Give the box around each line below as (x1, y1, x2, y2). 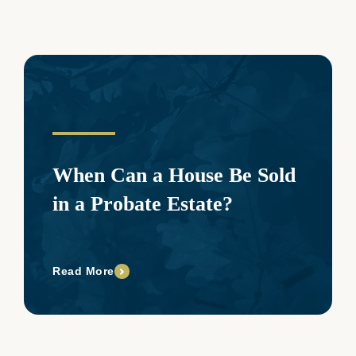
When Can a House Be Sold (52, 164, 296, 188)
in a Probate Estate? (52, 192, 233, 216)
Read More (52, 265, 114, 278)
